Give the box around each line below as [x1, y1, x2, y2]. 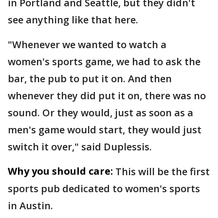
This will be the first [115, 164, 210, 178]
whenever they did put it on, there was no [8, 89, 206, 102]
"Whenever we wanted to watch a [8, 37, 166, 51]
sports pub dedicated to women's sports [8, 182, 200, 195]
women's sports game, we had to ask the [8, 54, 200, 68]
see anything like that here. [8, 13, 138, 26]
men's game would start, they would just [8, 123, 201, 136]
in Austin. [8, 199, 53, 212]
